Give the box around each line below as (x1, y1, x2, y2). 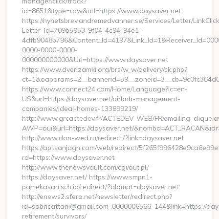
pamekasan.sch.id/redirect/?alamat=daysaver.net (22, 182, 178, 191)
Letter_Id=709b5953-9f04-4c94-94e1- (22, 26, 142, 35)
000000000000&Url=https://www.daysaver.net (22, 55, 168, 64)
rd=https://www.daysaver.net (22, 153, 114, 162)
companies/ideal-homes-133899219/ (22, 104, 138, 113)
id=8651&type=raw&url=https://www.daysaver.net (22, 6, 181, 15)
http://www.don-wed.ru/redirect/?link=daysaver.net (22, 133, 184, 142)
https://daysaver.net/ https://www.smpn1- (22, 173, 153, 181)
